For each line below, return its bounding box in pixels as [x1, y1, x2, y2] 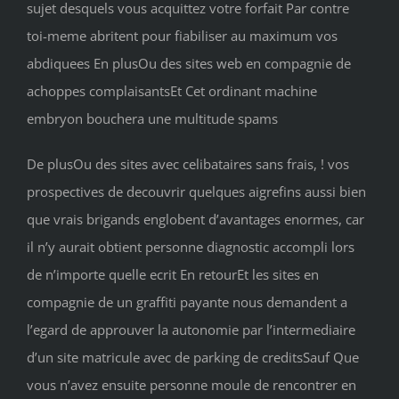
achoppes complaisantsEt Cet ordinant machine [27, 82, 317, 101]
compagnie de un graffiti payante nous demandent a [27, 293, 347, 312]
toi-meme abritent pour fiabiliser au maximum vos [27, 27, 338, 45]
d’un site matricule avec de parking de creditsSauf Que [27, 348, 359, 367]
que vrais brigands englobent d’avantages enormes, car [27, 210, 364, 229]
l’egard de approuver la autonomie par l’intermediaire [27, 321, 355, 339]
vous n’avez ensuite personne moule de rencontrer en [27, 376, 356, 395]
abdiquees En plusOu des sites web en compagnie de [27, 54, 351, 73]
